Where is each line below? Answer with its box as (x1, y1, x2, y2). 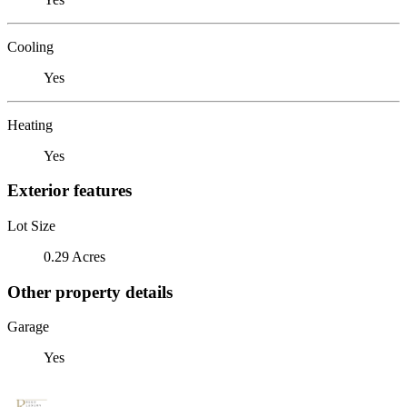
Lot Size (7, 217, 55, 233)
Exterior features (7, 181, 132, 201)
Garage (7, 319, 49, 335)
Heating (7, 116, 53, 133)
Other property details (7, 282, 173, 302)
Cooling (7, 38, 54, 55)
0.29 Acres (44, 248, 105, 264)
